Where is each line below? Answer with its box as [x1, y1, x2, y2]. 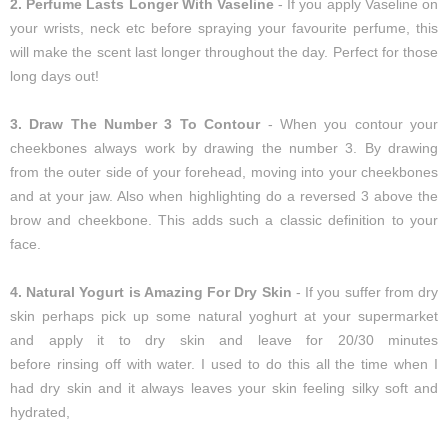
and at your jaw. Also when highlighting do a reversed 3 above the [10, 188, 438, 205]
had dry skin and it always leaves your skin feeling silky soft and [10, 380, 438, 397]
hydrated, [10, 404, 70, 421]
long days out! [10, 68, 99, 85]
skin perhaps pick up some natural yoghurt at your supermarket [10, 308, 438, 325]
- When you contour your [260, 116, 439, 133]
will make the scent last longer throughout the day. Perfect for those [10, 44, 438, 61]
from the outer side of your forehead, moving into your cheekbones [10, 164, 438, 181]
